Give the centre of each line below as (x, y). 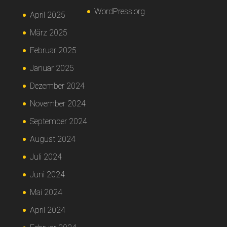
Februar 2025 (53, 50)
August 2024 (52, 139)
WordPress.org (119, 12)
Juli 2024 (46, 157)
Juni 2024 (47, 175)
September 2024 (58, 121)
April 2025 (47, 15)
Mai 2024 (46, 192)
